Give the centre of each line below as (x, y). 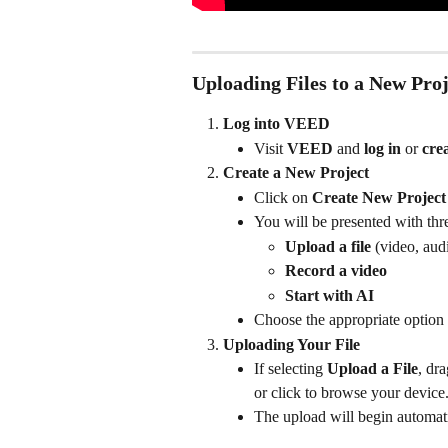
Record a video (336, 271)
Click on (283, 197)
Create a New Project (296, 173)
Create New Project (379, 197)
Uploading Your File (291, 344)
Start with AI (329, 295)
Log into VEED (276, 124)
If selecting (290, 369)
